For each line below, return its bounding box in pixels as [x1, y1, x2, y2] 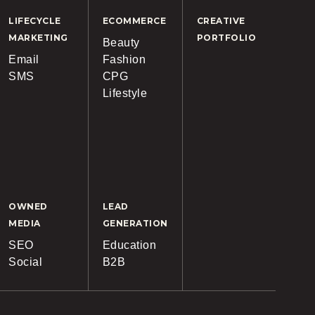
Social [8, 256, 43, 268]
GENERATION [102, 218, 168, 229]
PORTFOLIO [196, 32, 257, 43]
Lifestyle [102, 87, 148, 99]
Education [102, 239, 157, 251]
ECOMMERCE [102, 15, 167, 26]
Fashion [102, 53, 146, 65]
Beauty [102, 37, 140, 49]
